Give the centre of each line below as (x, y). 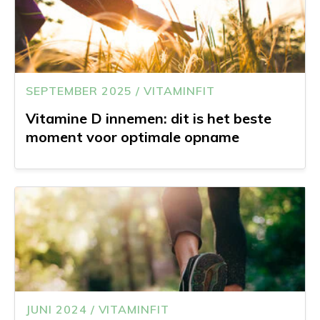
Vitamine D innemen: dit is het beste (149, 118)
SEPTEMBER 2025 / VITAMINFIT (120, 90)
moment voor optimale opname (132, 136)
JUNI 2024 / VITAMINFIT (98, 309)
